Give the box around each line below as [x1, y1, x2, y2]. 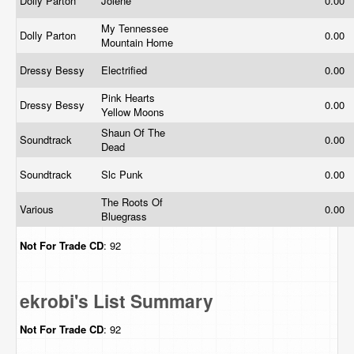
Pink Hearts [101, 90, 155, 105]
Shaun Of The [101, 125, 165, 140]
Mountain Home [101, 35, 176, 50]
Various [20, 201, 57, 217]
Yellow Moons [101, 104, 168, 119]
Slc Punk [101, 167, 146, 182]
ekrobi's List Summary [20, 288, 213, 314]
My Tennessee [101, 21, 168, 36]
